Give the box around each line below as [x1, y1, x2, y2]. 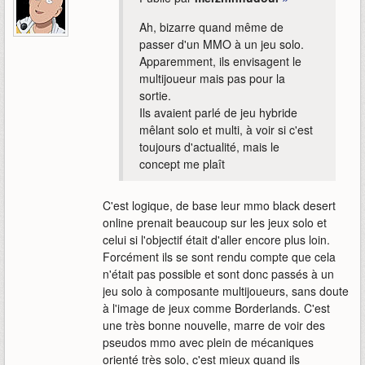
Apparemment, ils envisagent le [139, 53, 301, 70]
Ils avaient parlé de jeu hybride [139, 104, 297, 121]
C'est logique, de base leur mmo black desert [103, 197, 336, 214]
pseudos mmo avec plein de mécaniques [103, 334, 314, 351]
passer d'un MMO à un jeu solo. [139, 36, 304, 53]
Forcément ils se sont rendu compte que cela [103, 248, 336, 266]
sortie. [139, 87, 171, 104]
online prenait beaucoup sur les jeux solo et [103, 214, 327, 231]
